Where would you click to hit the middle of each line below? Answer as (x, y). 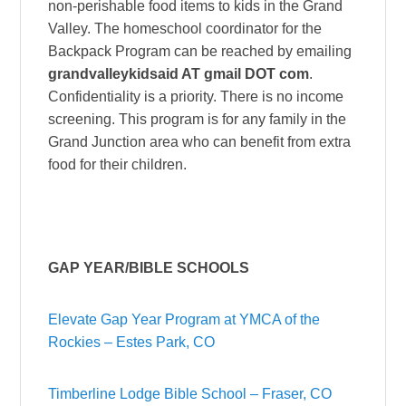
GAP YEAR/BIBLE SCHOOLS (149, 267)
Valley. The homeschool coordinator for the (185, 28)
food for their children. (118, 164)
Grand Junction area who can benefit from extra (200, 141)
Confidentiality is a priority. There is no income (196, 96)
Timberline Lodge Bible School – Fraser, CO (190, 393)
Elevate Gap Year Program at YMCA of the (184, 319)
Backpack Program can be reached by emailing (200, 51)
